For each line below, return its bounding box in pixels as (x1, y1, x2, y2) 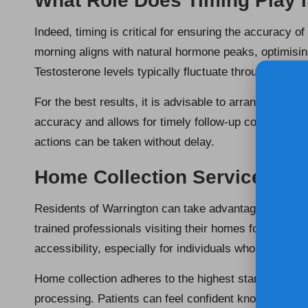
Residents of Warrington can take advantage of (34, 202, 278, 216)
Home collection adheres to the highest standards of (34, 272, 305, 286)
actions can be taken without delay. (34, 135, 214, 149)
